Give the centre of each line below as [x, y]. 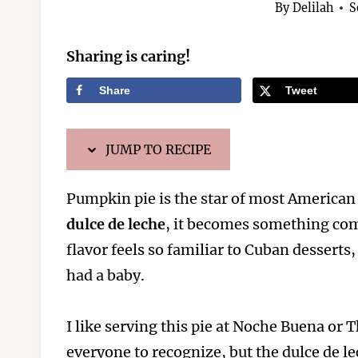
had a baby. [105, 275]
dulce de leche [116, 224]
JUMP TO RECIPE [157, 149]
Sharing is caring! [128, 56]
